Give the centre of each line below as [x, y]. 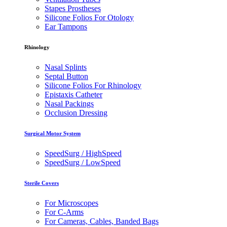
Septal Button [66, 77]
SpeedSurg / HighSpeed [83, 153]
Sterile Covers [42, 183]
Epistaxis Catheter [73, 95]
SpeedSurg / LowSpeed [83, 162]
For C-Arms [64, 212]
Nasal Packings [69, 104]
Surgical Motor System [52, 134]
